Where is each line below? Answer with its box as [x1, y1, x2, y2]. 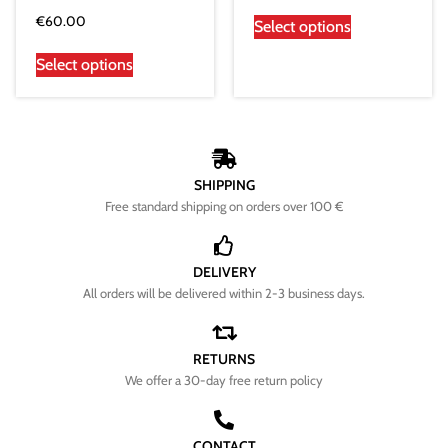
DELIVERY [192, 263, 256, 282]
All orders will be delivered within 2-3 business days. [83, 285, 365, 302]
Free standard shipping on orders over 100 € [104, 198, 344, 215]
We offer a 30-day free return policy [125, 372, 323, 389]
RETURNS [193, 350, 255, 369]
